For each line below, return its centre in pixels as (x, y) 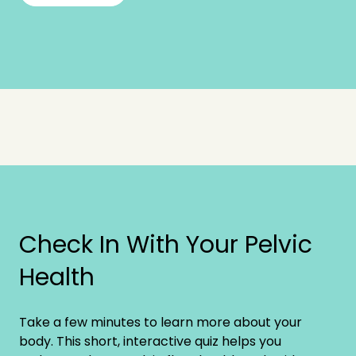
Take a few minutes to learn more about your (161, 322)
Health (57, 277)
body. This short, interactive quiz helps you (150, 341)
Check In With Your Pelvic (166, 244)
